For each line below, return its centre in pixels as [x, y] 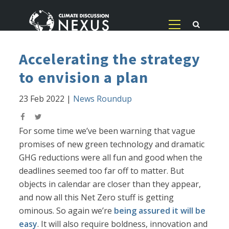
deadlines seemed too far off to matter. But [102, 171]
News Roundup [103, 99]
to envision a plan [84, 77]
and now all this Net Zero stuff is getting [97, 198]
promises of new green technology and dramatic [112, 144]
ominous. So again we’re [67, 211]
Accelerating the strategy [110, 59]
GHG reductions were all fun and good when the [111, 158]
